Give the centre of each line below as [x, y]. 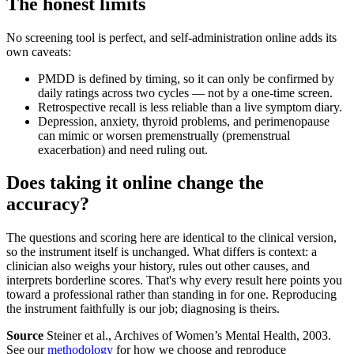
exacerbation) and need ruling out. [123, 149]
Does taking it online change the [135, 183]
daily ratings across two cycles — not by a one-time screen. [185, 92]
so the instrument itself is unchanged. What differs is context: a [162, 252]
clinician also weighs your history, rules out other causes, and [158, 266]
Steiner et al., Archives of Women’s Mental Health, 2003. [187, 336]
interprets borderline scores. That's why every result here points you [174, 281]
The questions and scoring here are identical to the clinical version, [171, 238]
